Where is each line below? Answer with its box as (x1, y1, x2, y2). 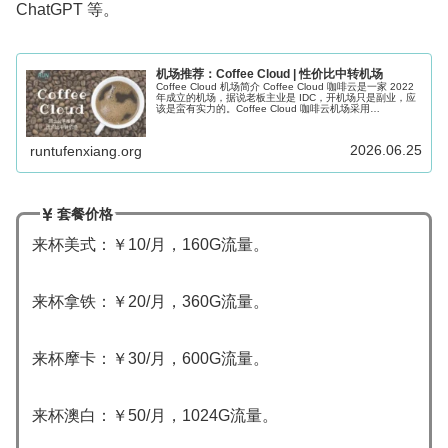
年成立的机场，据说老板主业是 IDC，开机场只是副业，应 (156, 91, 417, 103)
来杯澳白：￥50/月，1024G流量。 (31, 406, 278, 424)
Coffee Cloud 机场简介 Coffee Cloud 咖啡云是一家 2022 (156, 80, 415, 92)
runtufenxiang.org (30, 143, 143, 160)
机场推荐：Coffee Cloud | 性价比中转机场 (156, 66, 384, 81)
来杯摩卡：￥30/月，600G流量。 (31, 349, 269, 367)
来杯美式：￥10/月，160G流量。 (31, 236, 269, 254)
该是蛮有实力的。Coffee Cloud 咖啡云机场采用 (156, 102, 371, 114)
